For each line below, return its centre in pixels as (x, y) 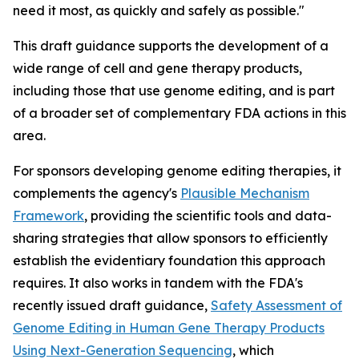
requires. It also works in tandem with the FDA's (158, 283)
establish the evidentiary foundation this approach (169, 260)
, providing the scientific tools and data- (208, 216)
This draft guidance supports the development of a (171, 46)
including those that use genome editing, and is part (174, 91)
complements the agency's (97, 193)
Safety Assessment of (276, 305)
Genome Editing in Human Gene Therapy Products (169, 328)
